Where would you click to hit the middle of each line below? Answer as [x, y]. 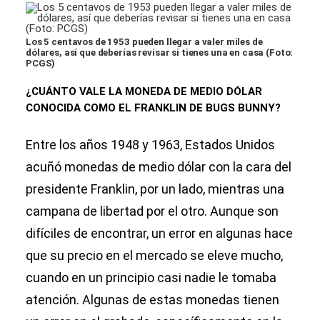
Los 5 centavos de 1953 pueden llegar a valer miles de [144, 42]
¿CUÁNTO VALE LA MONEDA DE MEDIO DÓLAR [144, 92]
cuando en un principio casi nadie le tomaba [151, 278]
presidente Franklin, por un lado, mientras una [155, 189]
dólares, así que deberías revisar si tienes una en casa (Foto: [160, 53]
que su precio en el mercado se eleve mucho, [154, 256]
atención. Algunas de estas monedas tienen [152, 300]
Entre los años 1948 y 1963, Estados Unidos [150, 145]
